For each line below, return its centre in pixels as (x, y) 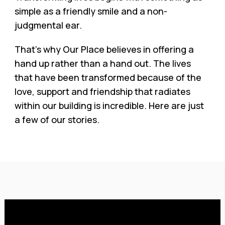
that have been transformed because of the (108, 77)
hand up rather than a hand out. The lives (102, 63)
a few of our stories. (57, 120)
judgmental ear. (48, 25)
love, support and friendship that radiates (102, 91)
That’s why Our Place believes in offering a (104, 49)
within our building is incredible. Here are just (109, 105)
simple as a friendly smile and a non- (91, 11)
